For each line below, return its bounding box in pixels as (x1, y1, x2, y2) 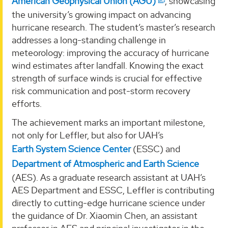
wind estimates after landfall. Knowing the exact (12, 59, 204, 71)
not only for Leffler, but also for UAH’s (12, 129, 163, 141)
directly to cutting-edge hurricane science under (12, 197, 205, 209)
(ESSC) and (131, 143, 180, 155)
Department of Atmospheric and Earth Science (12, 158, 199, 170)
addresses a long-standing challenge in (12, 34, 166, 46)
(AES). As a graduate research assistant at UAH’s (12, 172, 206, 184)
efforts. (12, 97, 42, 109)
